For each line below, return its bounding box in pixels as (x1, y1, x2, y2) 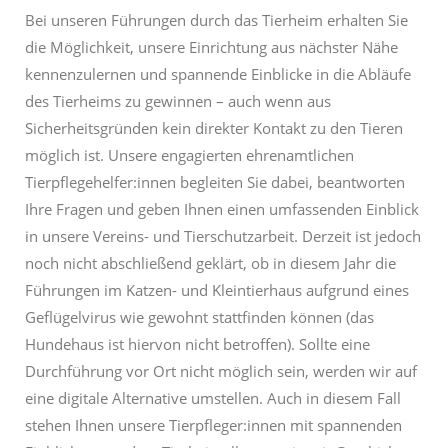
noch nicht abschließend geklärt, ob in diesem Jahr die (25, 253, 396, 274)
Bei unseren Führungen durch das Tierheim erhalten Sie (25, 10, 408, 31)
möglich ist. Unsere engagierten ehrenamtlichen (25, 145, 354, 166)
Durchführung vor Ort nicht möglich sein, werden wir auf (25, 361, 417, 382)
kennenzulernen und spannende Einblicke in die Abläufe (25, 64, 411, 85)
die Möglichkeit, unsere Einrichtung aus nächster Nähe (25, 37, 398, 58)
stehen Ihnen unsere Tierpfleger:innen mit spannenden (25, 415, 402, 436)
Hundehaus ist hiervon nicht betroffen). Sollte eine (25, 334, 370, 355)
